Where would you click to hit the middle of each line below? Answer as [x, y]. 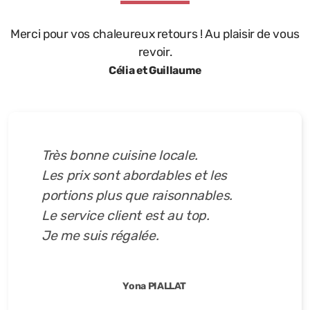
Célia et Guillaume [155, 70]
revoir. [155, 52]
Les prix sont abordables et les [135, 175]
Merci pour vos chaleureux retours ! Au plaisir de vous [155, 34]
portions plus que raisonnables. [137, 195]
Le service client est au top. [126, 216]
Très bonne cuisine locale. [120, 155]
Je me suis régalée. [100, 236]
